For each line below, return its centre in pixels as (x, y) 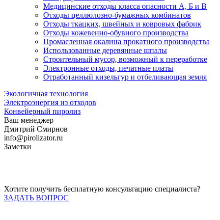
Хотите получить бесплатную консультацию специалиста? (102, 189)
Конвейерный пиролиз (42, 111)
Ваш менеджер (29, 120)
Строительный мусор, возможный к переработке (125, 59)
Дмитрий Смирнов (36, 129)
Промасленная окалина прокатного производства (126, 41)
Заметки (18, 146)
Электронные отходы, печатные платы (108, 68)
